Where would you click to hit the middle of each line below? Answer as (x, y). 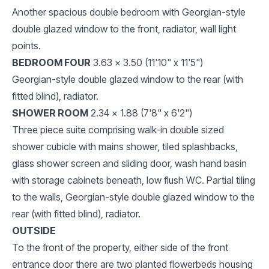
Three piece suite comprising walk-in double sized (118, 129)
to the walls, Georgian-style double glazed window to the (133, 197)
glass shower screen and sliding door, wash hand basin (129, 163)
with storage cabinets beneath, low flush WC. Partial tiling (134, 180)
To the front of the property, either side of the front (120, 247)
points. (26, 45)
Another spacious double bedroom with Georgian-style (129, 12)
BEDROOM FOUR (51, 62)
